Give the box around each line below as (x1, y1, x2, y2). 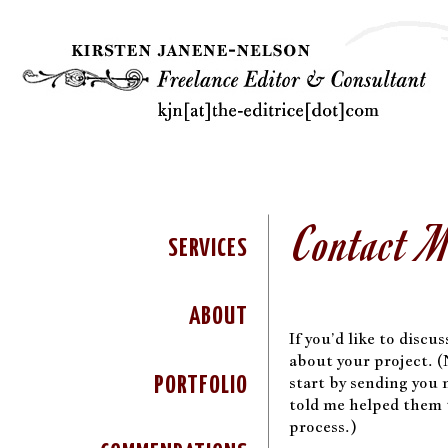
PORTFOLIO (154, 373, 249, 398)
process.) (289, 416, 358, 438)
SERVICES (168, 236, 249, 261)
